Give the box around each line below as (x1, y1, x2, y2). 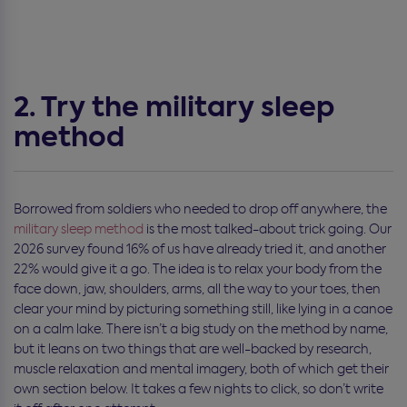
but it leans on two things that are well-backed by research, (14, 340, 372, 357)
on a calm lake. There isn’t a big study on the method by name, (14, 320, 388, 337)
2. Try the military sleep (14, 87, 334, 126)
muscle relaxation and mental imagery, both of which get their (14, 360, 389, 377)
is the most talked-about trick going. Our (144, 220, 392, 237)
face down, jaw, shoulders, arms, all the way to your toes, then (14, 280, 381, 297)
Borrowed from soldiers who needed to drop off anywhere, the (14, 200, 387, 217)
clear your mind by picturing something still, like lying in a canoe (14, 300, 392, 317)
